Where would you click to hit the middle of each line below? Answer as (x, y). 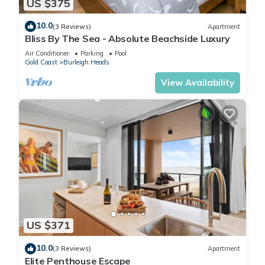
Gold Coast (41, 62)
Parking (92, 54)
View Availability (198, 83)
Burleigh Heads (86, 62)
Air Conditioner (47, 54)
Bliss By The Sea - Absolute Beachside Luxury (127, 39)
